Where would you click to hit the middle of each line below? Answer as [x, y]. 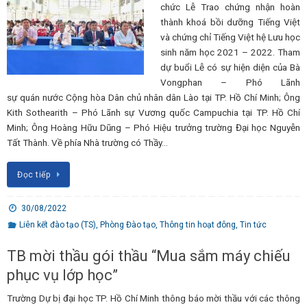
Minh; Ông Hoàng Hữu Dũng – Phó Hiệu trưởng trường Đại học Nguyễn [153, 127]
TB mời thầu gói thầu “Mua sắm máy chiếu [149, 256]
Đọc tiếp [34, 174]
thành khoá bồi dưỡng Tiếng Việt [230, 22]
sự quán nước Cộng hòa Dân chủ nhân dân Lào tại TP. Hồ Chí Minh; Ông [153, 97]
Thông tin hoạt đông [197, 224]
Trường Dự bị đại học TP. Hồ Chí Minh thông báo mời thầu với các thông [153, 298]
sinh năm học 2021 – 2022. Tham [230, 52]
